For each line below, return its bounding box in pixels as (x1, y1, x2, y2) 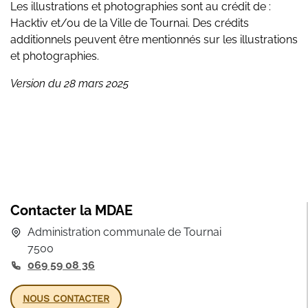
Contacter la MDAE (10, 202, 133, 219)
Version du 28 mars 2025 (10, 77, 129, 90)
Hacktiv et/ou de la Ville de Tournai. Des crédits (10, 16, 249, 30)
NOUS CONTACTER (23, 293, 109, 304)
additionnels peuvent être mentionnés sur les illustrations (10, 33, 298, 46)
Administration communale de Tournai (27, 225, 221, 239)
